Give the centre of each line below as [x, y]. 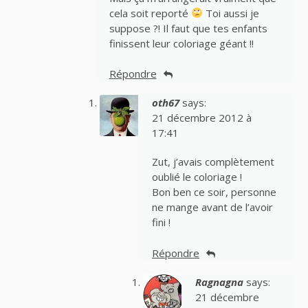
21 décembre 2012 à [202, 118]
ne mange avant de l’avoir [212, 207]
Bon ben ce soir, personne [214, 192]
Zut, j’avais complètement [213, 162]
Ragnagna [219, 282]
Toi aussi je [231, 13]
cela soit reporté [150, 13]
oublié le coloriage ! [197, 177]
